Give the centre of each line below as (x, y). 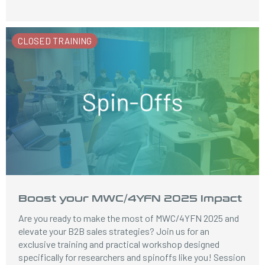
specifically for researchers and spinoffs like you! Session (132, 257)
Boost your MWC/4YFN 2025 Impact (130, 198)
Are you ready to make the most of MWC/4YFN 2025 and (129, 218)
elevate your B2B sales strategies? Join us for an (114, 231)
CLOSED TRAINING (55, 41)
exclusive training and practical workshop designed (119, 244)
